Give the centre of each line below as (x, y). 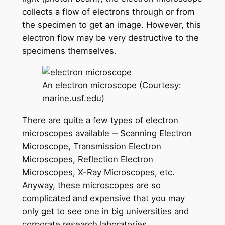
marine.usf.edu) (73, 98)
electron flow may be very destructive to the (110, 37)
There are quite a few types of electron (100, 120)
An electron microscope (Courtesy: (111, 85)
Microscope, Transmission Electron (91, 146)
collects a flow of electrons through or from (108, 11)
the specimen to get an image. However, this (111, 24)
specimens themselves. (69, 50)
